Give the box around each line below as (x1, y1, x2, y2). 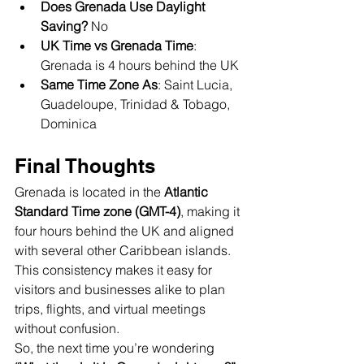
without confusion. (15, 320, 119, 336)
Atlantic (164, 184, 211, 200)
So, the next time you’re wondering (15, 340, 218, 356)
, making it (180, 203, 243, 219)
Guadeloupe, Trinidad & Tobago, (41, 96, 233, 112)
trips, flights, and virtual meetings (15, 301, 209, 317)
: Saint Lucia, (158, 76, 236, 93)
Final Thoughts (15, 154, 155, 177)
